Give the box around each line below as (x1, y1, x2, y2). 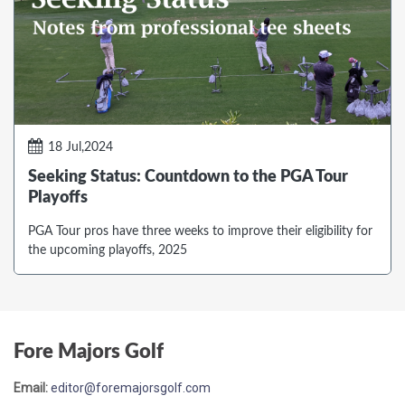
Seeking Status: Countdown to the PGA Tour (28, 169, 348, 186)
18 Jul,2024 (48, 141, 113, 155)
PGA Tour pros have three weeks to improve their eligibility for (28, 225, 372, 239)
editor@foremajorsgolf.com (51, 381, 211, 396)
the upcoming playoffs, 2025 (28, 244, 187, 258)
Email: (14, 381, 48, 396)
